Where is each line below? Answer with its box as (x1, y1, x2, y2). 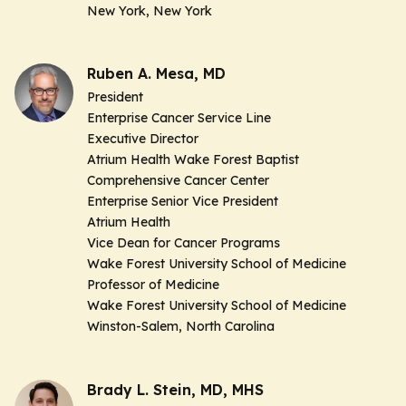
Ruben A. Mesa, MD (87, 64, 226, 83)
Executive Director (87, 130, 198, 148)
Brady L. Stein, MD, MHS (87, 380, 264, 399)
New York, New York (87, 2, 212, 19)
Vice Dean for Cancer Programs (87, 235, 280, 252)
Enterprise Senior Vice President (87, 193, 278, 210)
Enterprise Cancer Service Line (87, 110, 271, 127)
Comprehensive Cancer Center (87, 172, 269, 189)
